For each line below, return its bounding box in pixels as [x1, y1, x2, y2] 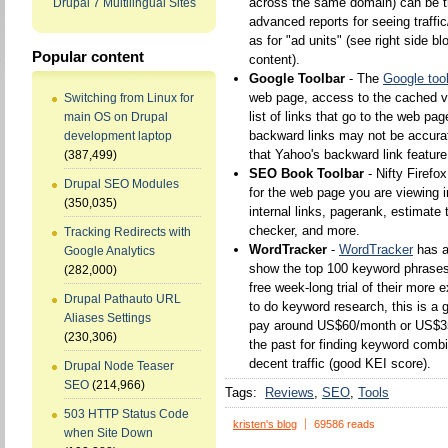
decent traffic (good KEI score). [249, 356, 431, 371]
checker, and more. [249, 223, 360, 238]
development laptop [64, 129, 172, 144]
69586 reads [314, 418, 375, 430]
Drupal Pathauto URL [64, 292, 181, 307]
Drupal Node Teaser [64, 359, 174, 374]
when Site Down [64, 426, 153, 441]
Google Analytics [64, 244, 155, 259]
